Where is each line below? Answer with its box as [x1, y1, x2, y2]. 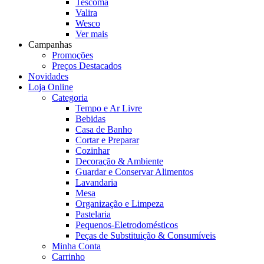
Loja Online [28, 82, 73, 92]
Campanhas [28, 39, 72, 49]
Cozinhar [75, 146, 110, 156]
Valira [75, 8, 97, 18]
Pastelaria [75, 209, 111, 219]
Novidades [28, 71, 68, 81]
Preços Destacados [52, 61, 121, 71]
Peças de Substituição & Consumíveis [75, 230, 216, 240]
